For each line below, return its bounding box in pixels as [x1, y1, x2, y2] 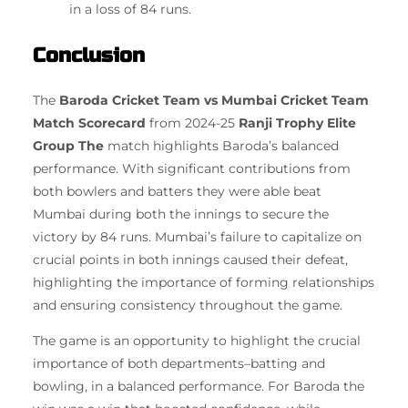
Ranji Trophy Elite [239, 115, 356, 132]
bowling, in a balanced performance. [33, 378, 264, 395]
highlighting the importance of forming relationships [33, 274, 374, 291]
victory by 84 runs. [33, 229, 151, 246]
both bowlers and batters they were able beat [33, 183, 321, 200]
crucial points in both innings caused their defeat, [33, 251, 348, 269]
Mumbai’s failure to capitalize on [155, 229, 362, 246]
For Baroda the [268, 378, 364, 395]
